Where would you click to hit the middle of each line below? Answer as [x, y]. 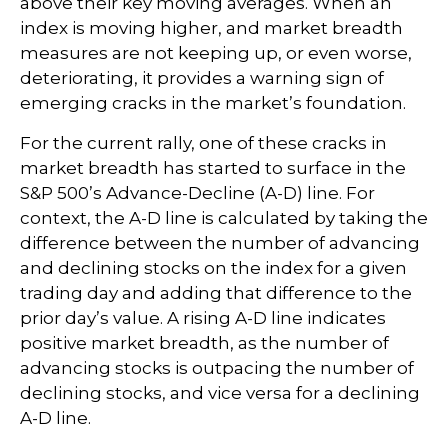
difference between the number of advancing [220, 243]
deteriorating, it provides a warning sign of [202, 78]
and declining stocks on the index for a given [213, 268]
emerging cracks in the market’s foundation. [213, 103]
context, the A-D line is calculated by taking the [224, 218]
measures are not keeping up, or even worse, [216, 53]
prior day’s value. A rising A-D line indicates [203, 318]
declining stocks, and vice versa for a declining [220, 393]
